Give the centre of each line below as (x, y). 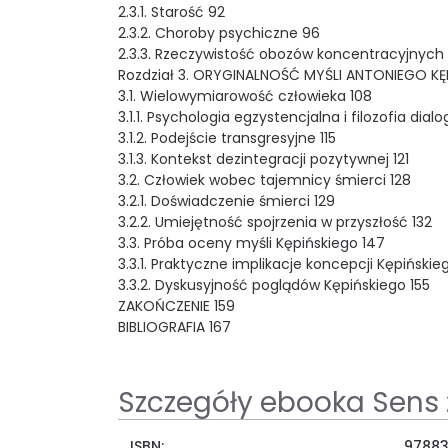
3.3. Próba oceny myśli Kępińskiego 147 (251, 242)
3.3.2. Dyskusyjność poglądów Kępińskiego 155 (274, 284)
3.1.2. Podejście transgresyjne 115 (227, 137)
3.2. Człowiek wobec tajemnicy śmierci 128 (264, 179)
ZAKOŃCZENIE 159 (176, 305)
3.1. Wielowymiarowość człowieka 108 (245, 95)
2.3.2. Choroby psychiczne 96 (219, 32)
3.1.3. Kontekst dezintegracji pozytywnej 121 (263, 158)
